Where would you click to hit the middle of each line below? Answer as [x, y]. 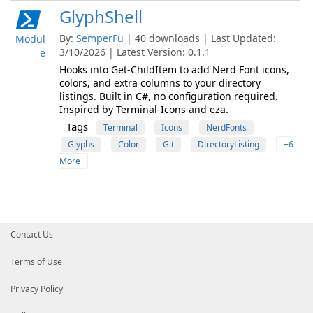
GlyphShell [101, 16]
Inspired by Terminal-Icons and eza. [144, 109]
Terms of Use [36, 262]
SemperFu [100, 38]
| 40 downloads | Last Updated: [201, 38]
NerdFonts [226, 128]
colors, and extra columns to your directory [160, 83]
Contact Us [32, 234]
